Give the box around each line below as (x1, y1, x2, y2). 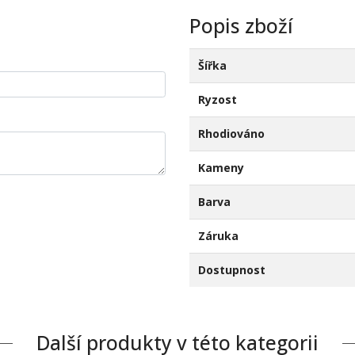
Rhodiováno (197, 125, 265, 141)
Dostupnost (197, 261, 265, 277)
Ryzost (197, 91, 237, 107)
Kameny (197, 159, 244, 175)
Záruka (197, 227, 239, 243)
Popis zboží (189, 12, 293, 39)
